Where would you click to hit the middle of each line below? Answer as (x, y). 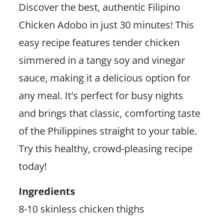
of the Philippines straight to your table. (108, 131)
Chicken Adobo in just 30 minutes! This (106, 25)
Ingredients (47, 191)
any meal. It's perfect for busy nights (101, 95)
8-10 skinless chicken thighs (81, 209)
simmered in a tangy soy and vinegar (102, 60)
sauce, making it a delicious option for (104, 78)
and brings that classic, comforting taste (109, 113)
